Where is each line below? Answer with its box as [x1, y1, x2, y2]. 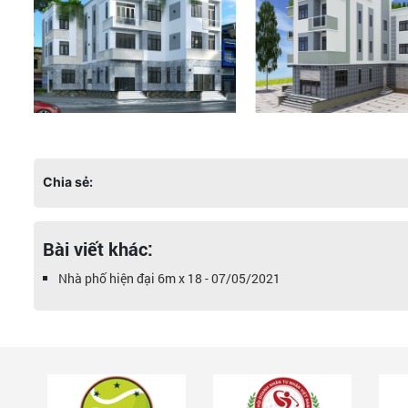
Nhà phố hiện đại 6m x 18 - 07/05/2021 [58, 269, 280, 287]
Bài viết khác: [43, 236, 153, 260]
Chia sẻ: [43, 173, 93, 189]
